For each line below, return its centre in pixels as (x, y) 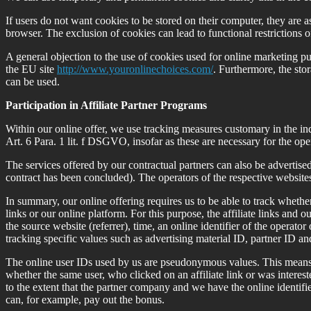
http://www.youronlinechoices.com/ (135, 69)
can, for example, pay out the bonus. (85, 299)
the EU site (31, 69)
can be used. (33, 81)
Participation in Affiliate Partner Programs (106, 105)
